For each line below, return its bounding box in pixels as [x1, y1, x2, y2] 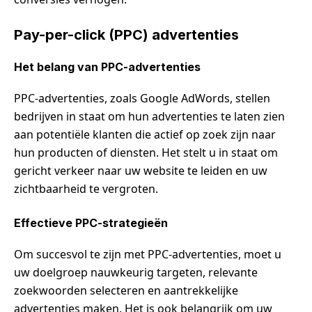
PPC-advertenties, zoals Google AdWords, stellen [14, 90, 270, 106]
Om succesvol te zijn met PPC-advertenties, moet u [14, 246, 281, 262]
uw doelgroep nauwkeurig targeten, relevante [14, 264, 258, 280]
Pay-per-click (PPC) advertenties [14, 26, 239, 43]
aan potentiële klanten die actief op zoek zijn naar [14, 126, 276, 142]
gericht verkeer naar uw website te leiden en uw [14, 162, 267, 178]
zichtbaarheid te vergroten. [14, 180, 158, 196]
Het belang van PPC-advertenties [14, 59, 201, 74]
